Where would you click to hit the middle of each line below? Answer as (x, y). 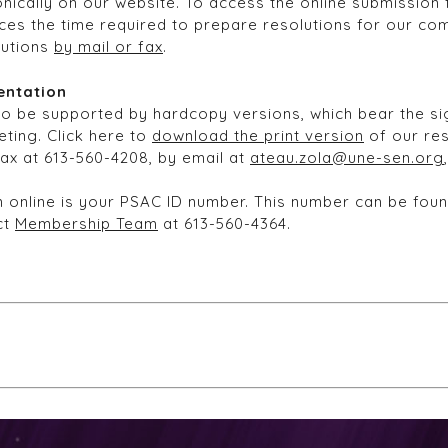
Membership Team (86, 224)
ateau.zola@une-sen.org (347, 157)
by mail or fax (108, 47)
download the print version (258, 135)
